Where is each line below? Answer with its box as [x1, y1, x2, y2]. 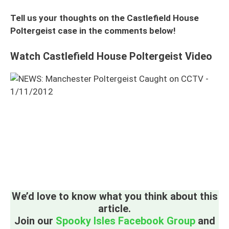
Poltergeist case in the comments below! [10, 25, 176, 36]
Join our [14, 214, 56, 227]
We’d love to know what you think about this [11, 190, 218, 202]
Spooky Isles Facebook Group [55, 214, 195, 227]
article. [98, 202, 131, 215]
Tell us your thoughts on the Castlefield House [10, 12, 199, 23]
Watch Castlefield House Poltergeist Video [10, 50, 212, 62]
